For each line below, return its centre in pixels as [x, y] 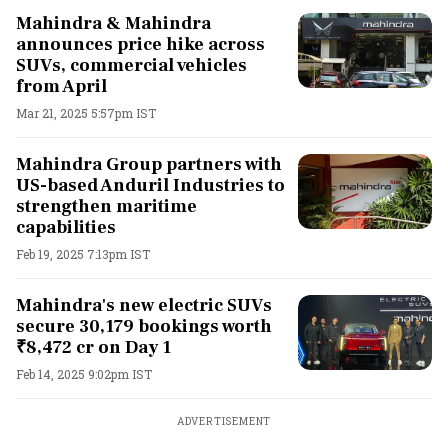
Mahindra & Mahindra [113, 23]
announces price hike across [140, 44]
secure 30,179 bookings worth [144, 326]
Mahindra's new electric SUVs [144, 305]
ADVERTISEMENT [224, 421]
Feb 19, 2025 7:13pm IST [83, 253]
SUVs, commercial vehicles [131, 65]
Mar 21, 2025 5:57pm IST [86, 112]
